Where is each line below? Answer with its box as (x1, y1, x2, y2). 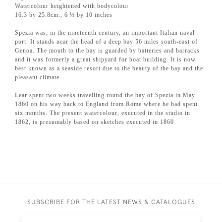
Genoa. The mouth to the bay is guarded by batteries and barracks (15, 47, 200, 55)
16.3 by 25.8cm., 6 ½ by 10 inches (15, 11, 112, 19)
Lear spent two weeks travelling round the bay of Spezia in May (15, 92, 195, 99)
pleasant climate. (15, 74, 61, 81)
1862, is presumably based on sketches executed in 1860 (15, 118, 174, 126)
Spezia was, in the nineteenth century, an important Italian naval (15, 29, 195, 37)
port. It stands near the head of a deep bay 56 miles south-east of (15, 38, 198, 46)
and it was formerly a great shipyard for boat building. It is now (15, 56, 196, 63)
